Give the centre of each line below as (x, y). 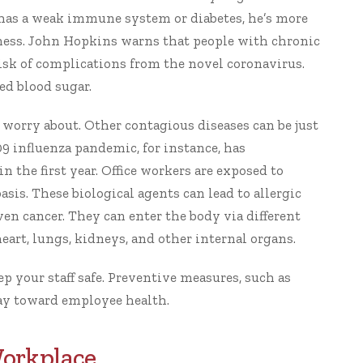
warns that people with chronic (219, 41)
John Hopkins (73, 41)
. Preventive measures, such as (196, 277)
